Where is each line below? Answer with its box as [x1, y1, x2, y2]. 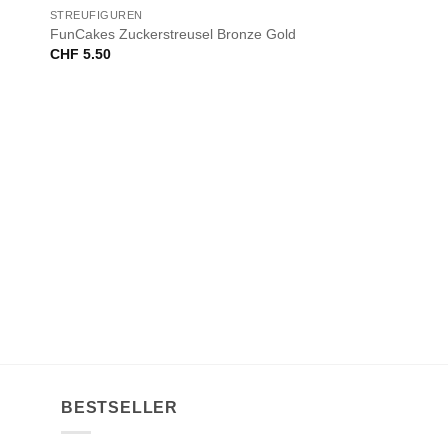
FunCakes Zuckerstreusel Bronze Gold [49, 25, 296, 42]
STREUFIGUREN [49, 9, 144, 22]
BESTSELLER [61, 399, 178, 417]
